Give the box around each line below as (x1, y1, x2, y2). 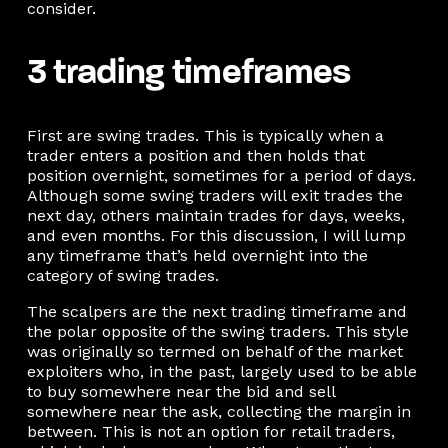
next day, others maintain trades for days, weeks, (26, 205, 405, 225)
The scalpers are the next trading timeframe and (26, 301, 407, 321)
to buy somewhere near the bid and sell (26, 381, 335, 401)
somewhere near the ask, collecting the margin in (26, 401, 411, 421)
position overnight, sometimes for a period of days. (26, 165, 416, 185)
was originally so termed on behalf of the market (26, 341, 403, 361)
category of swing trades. (26, 265, 219, 285)
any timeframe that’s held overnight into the (26, 245, 368, 265)
